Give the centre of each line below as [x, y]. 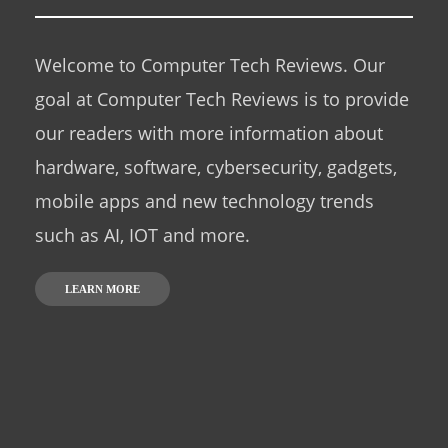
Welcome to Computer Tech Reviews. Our [210, 64]
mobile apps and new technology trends [204, 200]
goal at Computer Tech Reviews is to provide [222, 98]
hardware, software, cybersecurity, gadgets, [216, 166]
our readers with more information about [209, 132]
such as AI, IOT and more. [142, 234]
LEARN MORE [102, 288]
